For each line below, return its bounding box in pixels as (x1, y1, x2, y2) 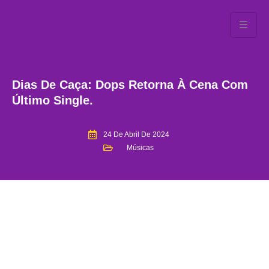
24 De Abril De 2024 (103, 130, 169, 139)
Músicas (127, 144, 154, 153)
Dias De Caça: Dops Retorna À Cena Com (12, 78, 248, 91)
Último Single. (12, 94, 93, 107)
